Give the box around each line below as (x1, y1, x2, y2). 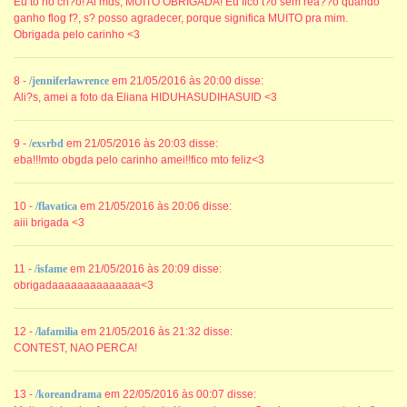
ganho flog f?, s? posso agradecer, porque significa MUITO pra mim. (14, 12, 348, 25)
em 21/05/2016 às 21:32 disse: (78, 325, 233, 339)
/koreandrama (35, 388, 102, 402)
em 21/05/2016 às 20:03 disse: (64, 137, 218, 151)
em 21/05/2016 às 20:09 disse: (67, 263, 222, 276)
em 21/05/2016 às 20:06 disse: (77, 200, 232, 213)
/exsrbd (29, 137, 64, 151)
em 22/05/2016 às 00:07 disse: (102, 388, 256, 402)
